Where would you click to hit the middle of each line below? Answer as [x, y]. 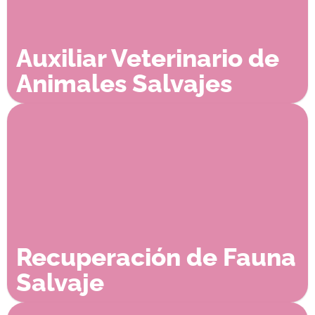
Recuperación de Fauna [156, 257]
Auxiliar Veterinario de [147, 58]
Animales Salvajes [124, 83]
